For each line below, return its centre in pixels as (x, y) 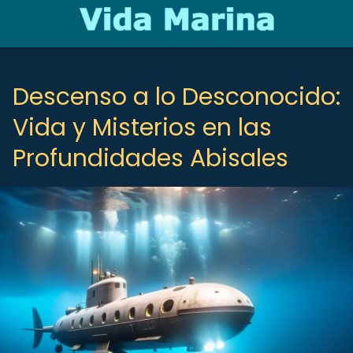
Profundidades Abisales (150, 158)
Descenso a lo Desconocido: (176, 97)
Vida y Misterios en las (142, 128)
